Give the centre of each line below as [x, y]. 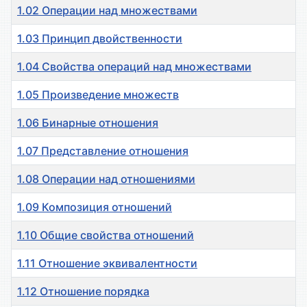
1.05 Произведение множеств [98, 95]
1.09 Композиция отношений [95, 207]
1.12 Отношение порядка [83, 292]
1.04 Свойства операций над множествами [134, 67]
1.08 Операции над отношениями [106, 179]
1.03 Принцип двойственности [100, 39]
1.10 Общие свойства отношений [106, 235]
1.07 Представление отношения [103, 151]
